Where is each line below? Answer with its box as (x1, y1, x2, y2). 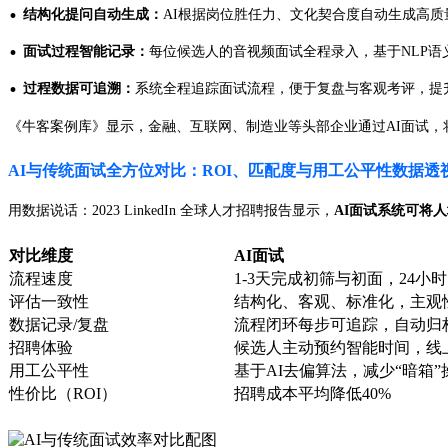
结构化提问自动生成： (23, 7, 163, 23)
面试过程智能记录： (23, 44, 149, 60)
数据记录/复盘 (9, 316, 109, 334)
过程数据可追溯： (23, 81, 135, 97)
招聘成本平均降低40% (234, 385, 391, 403)
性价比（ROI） (9, 385, 117, 403)
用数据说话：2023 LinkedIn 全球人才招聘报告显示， (8, 203, 334, 219)
